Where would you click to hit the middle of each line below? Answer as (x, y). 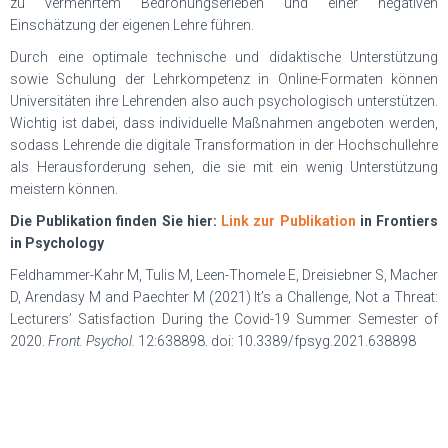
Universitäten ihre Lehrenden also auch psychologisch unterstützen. (224, 101)
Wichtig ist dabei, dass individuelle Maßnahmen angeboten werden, (224, 123)
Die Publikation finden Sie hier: (116, 221)
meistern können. (64, 189)
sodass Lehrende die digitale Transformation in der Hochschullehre (224, 145)
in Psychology (57, 243)
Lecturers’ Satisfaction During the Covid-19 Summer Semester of (224, 319)
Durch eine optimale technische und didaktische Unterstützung (224, 57)
